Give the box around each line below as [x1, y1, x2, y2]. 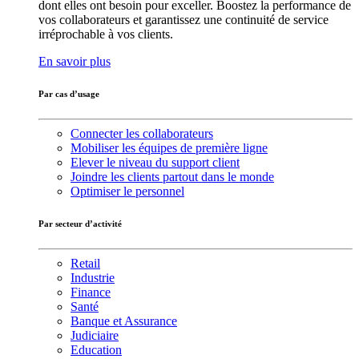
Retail [71, 256, 100, 270]
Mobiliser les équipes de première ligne [71, 140, 268, 155]
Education [71, 342, 122, 357]
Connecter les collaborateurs [71, 126, 213, 140]
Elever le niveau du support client [71, 155, 240, 169]
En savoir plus [38, 54, 111, 68]
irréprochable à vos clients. [38, 26, 173, 41]
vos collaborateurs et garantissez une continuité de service [38, 12, 329, 26]
